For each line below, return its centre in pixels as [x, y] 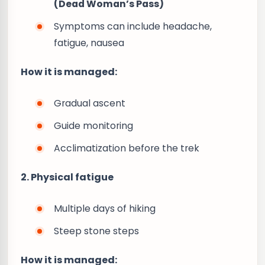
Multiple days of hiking [105, 209]
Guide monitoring [93, 126]
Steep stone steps [96, 231]
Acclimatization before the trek [127, 148]
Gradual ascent [90, 103]
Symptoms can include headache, [133, 26]
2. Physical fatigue [67, 177]
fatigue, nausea [89, 43]
